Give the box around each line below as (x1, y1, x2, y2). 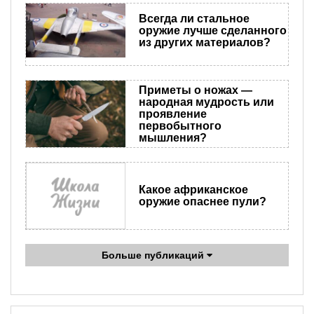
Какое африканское (138, 184, 248, 196)
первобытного (138, 120, 221, 132)
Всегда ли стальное (138, 13, 250, 25)
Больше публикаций (102, 249, 207, 261)
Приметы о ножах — (138, 84, 252, 97)
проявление (138, 108, 207, 121)
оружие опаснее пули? (138, 196, 266, 208)
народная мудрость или (138, 96, 274, 109)
